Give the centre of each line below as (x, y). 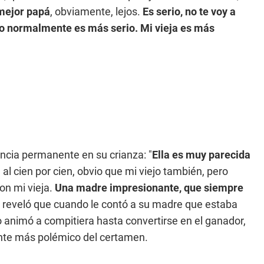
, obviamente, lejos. (96, 11)
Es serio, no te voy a (189, 11)
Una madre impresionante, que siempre (149, 188)
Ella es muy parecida (201, 155)
